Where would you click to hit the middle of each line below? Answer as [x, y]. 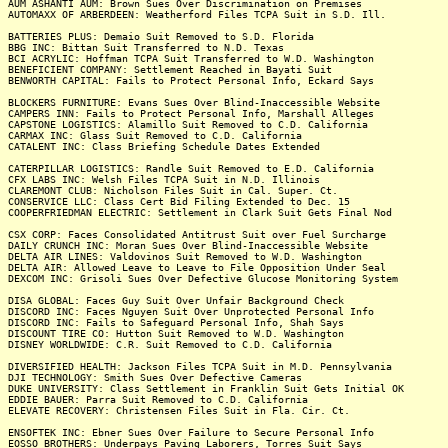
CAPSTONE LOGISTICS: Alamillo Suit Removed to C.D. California [188, 124]
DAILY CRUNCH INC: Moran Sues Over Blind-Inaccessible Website [188, 245]
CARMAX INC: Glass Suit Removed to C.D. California [155, 135]
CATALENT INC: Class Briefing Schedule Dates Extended [164, 146]
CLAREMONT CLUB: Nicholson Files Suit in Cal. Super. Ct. [173, 190]
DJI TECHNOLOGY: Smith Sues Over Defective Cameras [155, 377]
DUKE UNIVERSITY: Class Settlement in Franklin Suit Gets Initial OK [206, 388]
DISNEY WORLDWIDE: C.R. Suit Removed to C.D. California [170, 344]
